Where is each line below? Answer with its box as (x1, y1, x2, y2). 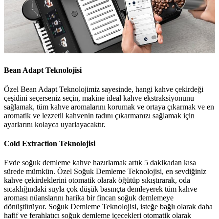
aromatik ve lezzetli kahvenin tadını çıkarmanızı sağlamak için (4, 111, 195, 120)
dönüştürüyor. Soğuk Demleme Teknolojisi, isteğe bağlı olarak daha (4, 202, 213, 211)
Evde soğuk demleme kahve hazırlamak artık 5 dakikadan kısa (4, 158, 196, 167)
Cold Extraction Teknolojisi (4, 139, 95, 148)
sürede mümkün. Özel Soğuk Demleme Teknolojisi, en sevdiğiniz (4, 167, 206, 176)
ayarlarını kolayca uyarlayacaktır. (4, 120, 106, 129)
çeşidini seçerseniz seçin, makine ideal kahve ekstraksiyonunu (4, 93, 194, 102)
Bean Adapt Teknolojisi (4, 66, 82, 74)
